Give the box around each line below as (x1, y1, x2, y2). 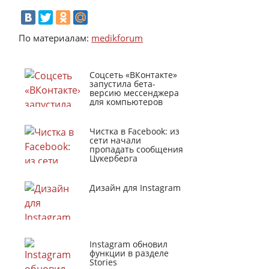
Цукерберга (89, 153, 138, 164)
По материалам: (19, 32, 92, 44)
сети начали (89, 134, 142, 146)
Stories (89, 256, 118, 268)
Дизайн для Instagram (89, 182, 181, 193)
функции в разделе (89, 247, 169, 259)
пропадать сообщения (89, 144, 184, 155)
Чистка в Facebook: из (89, 125, 180, 137)
